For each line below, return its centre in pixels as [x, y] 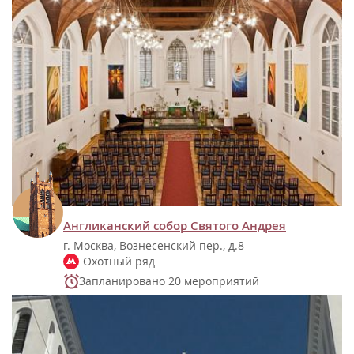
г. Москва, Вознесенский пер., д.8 [154, 246]
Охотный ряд [119, 262]
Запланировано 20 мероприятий [169, 281]
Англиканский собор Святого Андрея [175, 226]
